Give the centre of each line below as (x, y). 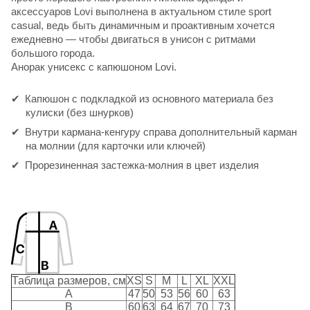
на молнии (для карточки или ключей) (116, 145)
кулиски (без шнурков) (80, 112)
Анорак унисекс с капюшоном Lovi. (94, 66)
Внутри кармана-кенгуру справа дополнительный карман (161, 131)
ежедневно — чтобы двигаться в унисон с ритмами (133, 39)
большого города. (53, 53)
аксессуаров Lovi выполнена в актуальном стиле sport (141, 11)
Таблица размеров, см (69, 280)
